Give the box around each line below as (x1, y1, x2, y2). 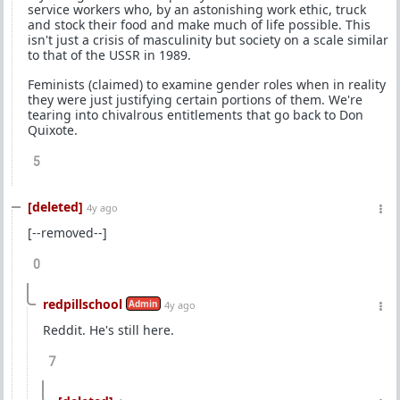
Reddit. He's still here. (43, 321, 174, 338)
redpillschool (43, 296, 122, 312)
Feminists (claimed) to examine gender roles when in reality (28, 76, 386, 93)
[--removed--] (28, 224, 107, 241)
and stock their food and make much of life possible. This (28, 16, 371, 33)
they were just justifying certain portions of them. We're (28, 91, 362, 108)
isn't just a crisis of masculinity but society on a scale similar (28, 31, 388, 48)
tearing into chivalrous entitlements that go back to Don (28, 106, 363, 123)
